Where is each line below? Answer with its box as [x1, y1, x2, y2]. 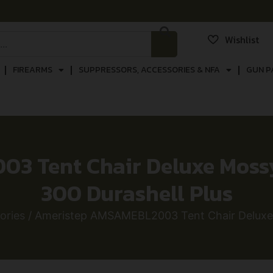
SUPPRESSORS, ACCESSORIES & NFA [78, 63, 220, 76]
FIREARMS [12, 63, 52, 76]
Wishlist [224, 32, 259, 47]
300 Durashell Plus [40, 177, 233, 210]
